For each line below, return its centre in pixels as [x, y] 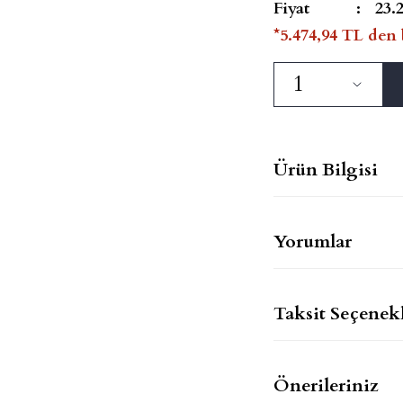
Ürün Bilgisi [326, 169]
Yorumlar [313, 241]
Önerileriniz [326, 385]
